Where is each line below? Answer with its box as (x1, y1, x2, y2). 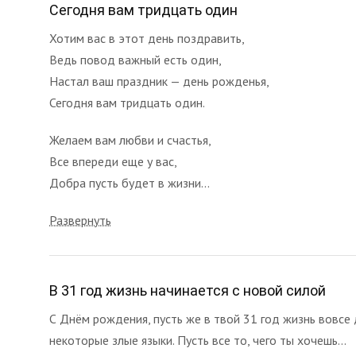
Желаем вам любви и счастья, (49, 132, 211, 148)
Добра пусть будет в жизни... (49, 175, 210, 191)
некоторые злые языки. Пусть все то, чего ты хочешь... (49, 332, 346, 348)
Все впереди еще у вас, (49, 153, 177, 169)
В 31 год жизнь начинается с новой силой (49, 282, 326, 299)
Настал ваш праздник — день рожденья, (49, 73, 269, 89)
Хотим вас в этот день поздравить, (49, 30, 245, 46)
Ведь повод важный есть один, (49, 52, 222, 68)
